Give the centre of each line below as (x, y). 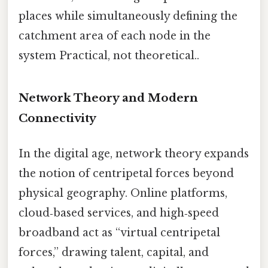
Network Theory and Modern (108, 98)
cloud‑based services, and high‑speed (119, 213)
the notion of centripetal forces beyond (126, 173)
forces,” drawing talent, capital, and (114, 252)
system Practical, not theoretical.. (109, 55)
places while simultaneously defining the (128, 16)
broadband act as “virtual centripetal (119, 232)
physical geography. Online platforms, (123, 193)
